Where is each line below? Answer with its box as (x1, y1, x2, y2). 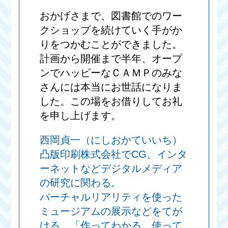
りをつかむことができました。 (40, 39, 183, 50)
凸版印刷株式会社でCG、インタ (40, 149, 188, 160)
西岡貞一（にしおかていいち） (40, 134, 183, 146)
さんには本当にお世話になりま (40, 81, 183, 93)
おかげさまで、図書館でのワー (40, 10, 183, 22)
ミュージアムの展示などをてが (40, 206, 183, 217)
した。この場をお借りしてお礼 (40, 96, 183, 107)
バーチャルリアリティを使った (40, 191, 183, 203)
